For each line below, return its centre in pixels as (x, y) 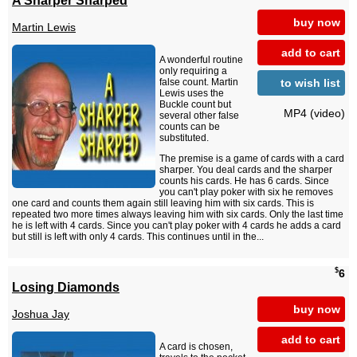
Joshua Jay (41, 314)
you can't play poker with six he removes (246, 192)
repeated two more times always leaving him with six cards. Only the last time (178, 215)
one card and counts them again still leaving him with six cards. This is (163, 204)
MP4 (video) (314, 113)
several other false (199, 116)
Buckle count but (195, 105)
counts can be (190, 127)
